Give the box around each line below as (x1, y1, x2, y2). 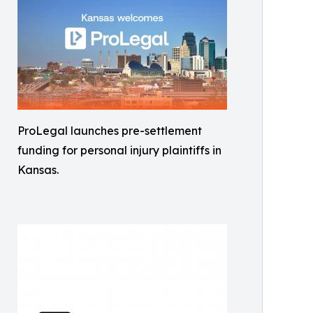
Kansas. (17, 162, 59, 177)
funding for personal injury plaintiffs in (17, 143, 221, 157)
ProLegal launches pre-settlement (17, 123, 202, 138)
